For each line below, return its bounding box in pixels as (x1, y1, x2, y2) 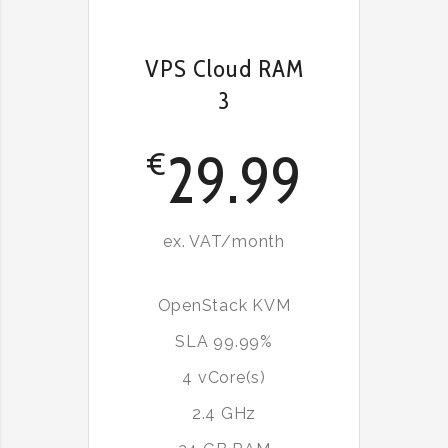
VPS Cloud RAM (144, 54, 304, 84)
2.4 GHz (191, 404, 257, 424)
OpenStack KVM (157, 296, 291, 316)
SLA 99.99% (175, 332, 273, 352)
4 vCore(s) (182, 368, 266, 388)
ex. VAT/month (163, 232, 285, 252)
